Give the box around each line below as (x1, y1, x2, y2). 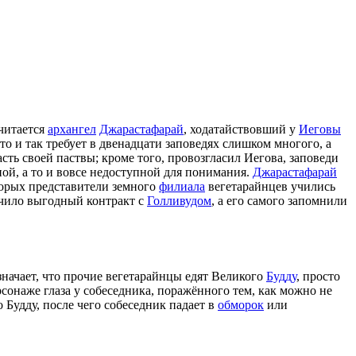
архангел (48, 122, 96, 137)
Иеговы (299, 122, 341, 137)
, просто (296, 269, 340, 284)
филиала (159, 180, 205, 194)
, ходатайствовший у (184, 122, 299, 137)
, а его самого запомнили (211, 194, 347, 208)
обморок (218, 298, 264, 312)
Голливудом (147, 194, 211, 208)
